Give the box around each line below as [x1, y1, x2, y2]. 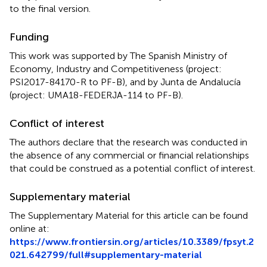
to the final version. [10, 2, 91, 14]
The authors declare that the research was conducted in [10, 136, 247, 148]
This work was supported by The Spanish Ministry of [10, 49, 227, 61]
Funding [10, 30, 49, 44]
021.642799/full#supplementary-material [10, 249, 202, 260]
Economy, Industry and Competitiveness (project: [10, 63, 222, 74]
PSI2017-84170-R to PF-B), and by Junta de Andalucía [10, 76, 241, 88]
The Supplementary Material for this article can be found [10, 209, 248, 221]
